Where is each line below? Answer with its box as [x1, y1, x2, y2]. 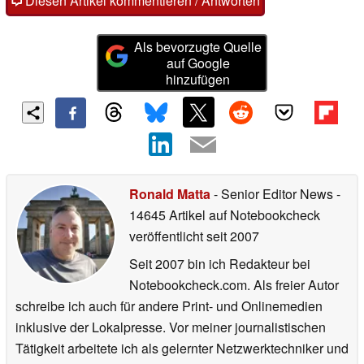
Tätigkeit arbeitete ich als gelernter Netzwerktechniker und [15, 339, 349, 358]
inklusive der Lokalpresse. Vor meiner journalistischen [15, 318, 326, 337]
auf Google [166, 53, 230, 72]
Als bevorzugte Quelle [134, 37, 262, 56]
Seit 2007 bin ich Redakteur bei [129, 254, 310, 274]
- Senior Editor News [210, 184, 336, 204]
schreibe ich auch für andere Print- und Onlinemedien [15, 297, 323, 316]
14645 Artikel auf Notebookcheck [129, 206, 320, 225]
